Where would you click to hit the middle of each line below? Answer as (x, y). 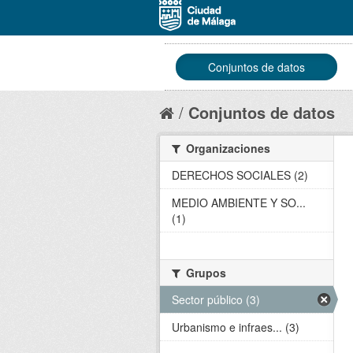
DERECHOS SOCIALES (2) (240, 175)
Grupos (204, 273)
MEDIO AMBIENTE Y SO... (239, 203)
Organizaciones (227, 148)
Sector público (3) (216, 299)
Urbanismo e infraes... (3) (236, 327)
